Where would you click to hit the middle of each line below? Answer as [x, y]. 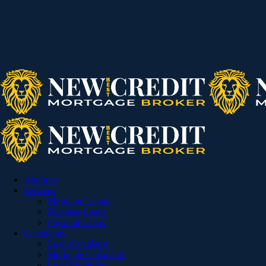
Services [39, 190]
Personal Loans [76, 222]
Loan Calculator [78, 244]
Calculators [45, 233]
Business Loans [77, 212]
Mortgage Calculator [86, 254]
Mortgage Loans [78, 201]
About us [41, 180]
